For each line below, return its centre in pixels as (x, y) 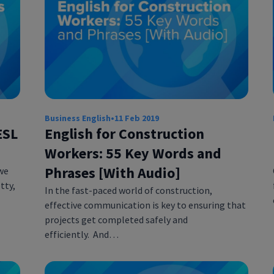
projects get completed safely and (116, 219)
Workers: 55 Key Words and (133, 153)
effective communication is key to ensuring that (145, 205)
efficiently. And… (81, 234)
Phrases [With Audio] (112, 172)
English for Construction (124, 133)
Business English (77, 118)
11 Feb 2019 (136, 118)
